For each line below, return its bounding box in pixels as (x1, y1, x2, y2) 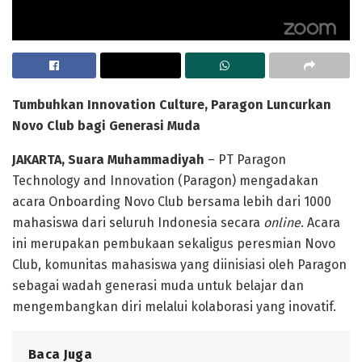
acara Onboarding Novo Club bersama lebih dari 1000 (12, 193, 331, 209)
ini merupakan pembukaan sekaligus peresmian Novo (12, 235, 335, 251)
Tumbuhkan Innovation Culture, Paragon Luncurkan (12, 96, 331, 112)
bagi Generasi (74, 117, 167, 133)
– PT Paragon (204, 151, 286, 167)
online (263, 214, 301, 230)
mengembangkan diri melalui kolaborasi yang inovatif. (12, 298, 336, 314)
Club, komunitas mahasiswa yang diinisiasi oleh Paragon (12, 256, 347, 272)
